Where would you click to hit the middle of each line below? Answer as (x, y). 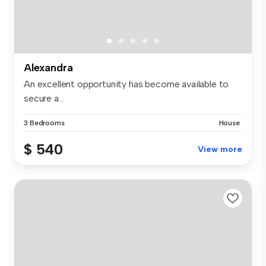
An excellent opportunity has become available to (126, 84)
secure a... (44, 99)
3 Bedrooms (44, 123)
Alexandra (48, 68)
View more (220, 150)
